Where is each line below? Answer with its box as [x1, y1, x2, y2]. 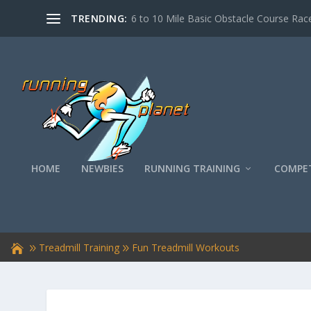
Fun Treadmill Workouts [132, 240, 239, 254]
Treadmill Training [39, 240, 119, 254]
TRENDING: [71, 11, 128, 25]
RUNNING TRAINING [144, 162, 240, 175]
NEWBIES [81, 162, 124, 175]
